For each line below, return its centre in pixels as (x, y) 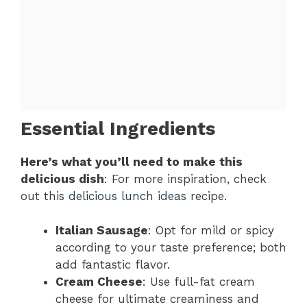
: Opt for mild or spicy (211, 231)
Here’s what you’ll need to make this (132, 161)
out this (45, 196)
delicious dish (62, 179)
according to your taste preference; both (171, 248)
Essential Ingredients (118, 128)
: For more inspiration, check (185, 179)
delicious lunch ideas (127, 196)
